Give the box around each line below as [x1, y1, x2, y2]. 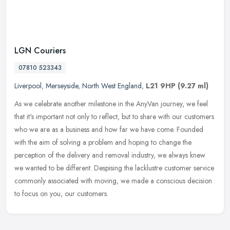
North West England [82, 81, 142, 91]
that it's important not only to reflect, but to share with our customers [14, 111, 214, 122]
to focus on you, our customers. [14, 188, 108, 199]
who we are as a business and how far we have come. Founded [14, 124, 203, 135]
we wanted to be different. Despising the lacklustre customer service [14, 163, 214, 174]
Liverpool [14, 81, 42, 91]
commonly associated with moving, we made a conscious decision [14, 176, 212, 186]
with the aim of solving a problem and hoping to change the [14, 137, 191, 148]
